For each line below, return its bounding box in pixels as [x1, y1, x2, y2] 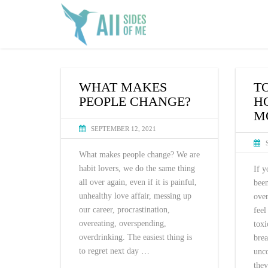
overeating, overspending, [79, 219, 166, 228]
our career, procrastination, [79, 205, 170, 214]
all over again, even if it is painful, [79, 178, 197, 187]
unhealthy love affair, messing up [79, 191, 191, 200]
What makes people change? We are [79, 150, 200, 159]
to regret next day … [79, 246, 150, 255]
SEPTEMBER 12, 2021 [91, 125, 156, 132]
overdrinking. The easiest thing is [79, 233, 192, 242]
